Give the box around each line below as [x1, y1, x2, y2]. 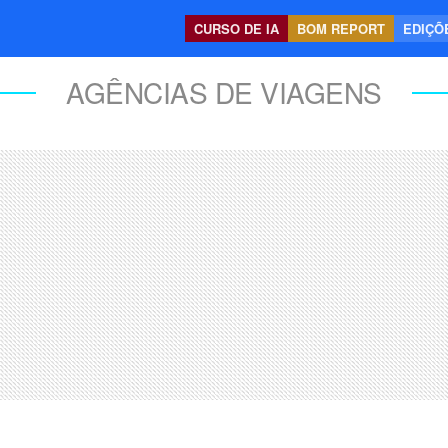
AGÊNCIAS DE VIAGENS [66, 72, 382, 112]
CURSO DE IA [194, 19, 279, 38]
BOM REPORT [297, 19, 385, 38]
